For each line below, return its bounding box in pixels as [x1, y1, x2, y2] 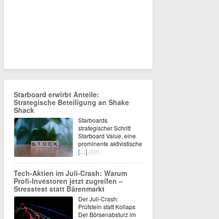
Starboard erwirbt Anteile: [14, 89, 99, 99]
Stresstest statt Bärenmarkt [14, 183, 105, 194]
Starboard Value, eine [78, 131, 136, 140]
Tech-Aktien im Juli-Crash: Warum [14, 168, 127, 178]
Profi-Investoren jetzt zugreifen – [14, 175, 123, 186]
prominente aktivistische [78, 139, 142, 148]
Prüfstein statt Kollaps [78, 202, 135, 211]
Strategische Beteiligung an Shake [14, 97, 129, 107]
